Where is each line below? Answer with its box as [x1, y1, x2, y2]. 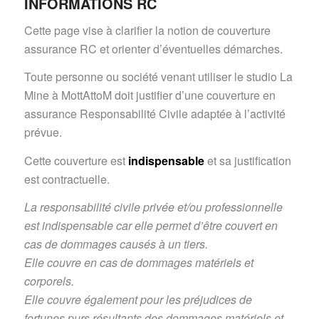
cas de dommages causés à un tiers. [23, 236, 208, 253]
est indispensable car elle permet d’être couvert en [23, 217, 278, 234]
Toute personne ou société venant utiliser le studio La [23, 68, 293, 85]
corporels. [23, 273, 74, 290]
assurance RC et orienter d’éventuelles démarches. [23, 40, 283, 57]
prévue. [23, 124, 62, 141]
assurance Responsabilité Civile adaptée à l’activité [23, 105, 286, 122]
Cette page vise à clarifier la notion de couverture [23, 21, 271, 38]
